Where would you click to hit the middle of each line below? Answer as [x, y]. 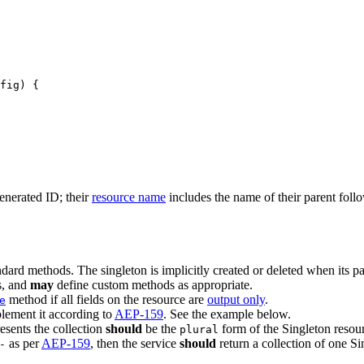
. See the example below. [227, 314]
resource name [129, 197]
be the [161, 328]
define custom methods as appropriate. [153, 284]
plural [199, 329]
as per [24, 343]
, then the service [135, 343]
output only [236, 299]
